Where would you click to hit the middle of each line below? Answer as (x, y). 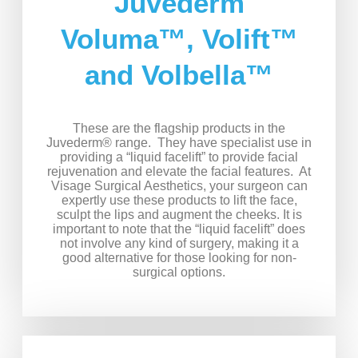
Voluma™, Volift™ (179, 39)
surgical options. (179, 272)
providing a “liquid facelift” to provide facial (179, 157)
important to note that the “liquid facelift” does (179, 229)
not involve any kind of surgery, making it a (179, 244)
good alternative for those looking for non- (179, 258)
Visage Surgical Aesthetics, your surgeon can (179, 186)
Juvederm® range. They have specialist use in (179, 143)
